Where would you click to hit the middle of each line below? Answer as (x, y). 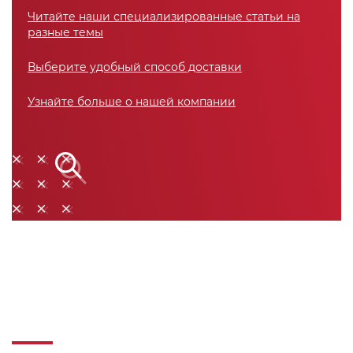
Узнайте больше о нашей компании (132, 102)
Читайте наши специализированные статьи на (164, 17)
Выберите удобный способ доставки (135, 67)
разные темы (65, 33)
